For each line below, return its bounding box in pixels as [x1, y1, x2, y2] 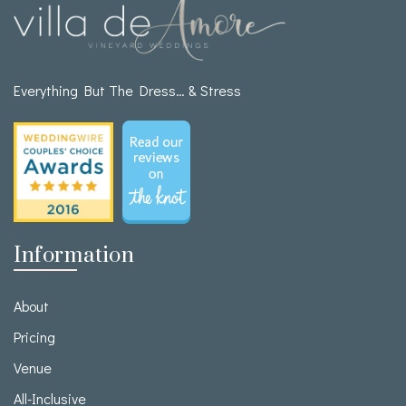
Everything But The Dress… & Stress [14, 81, 241, 101]
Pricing [14, 327, 55, 347]
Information [14, 242, 135, 270]
